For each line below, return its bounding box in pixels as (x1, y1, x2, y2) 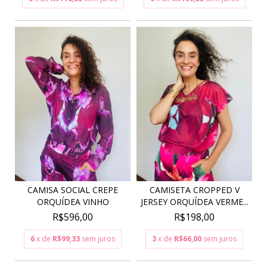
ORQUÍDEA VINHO (36, 195, 109, 207)
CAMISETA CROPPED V (149, 184, 240, 195)
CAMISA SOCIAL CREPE (27, 184, 118, 195)
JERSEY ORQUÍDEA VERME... (140, 195, 249, 207)
